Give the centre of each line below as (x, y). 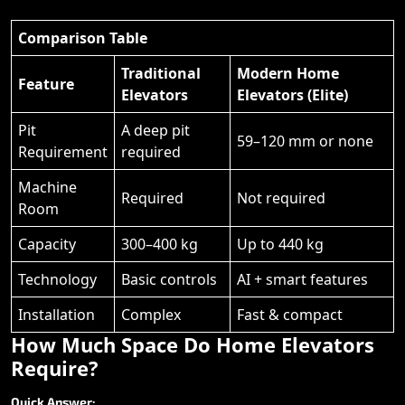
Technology (57, 279)
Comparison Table (83, 38)
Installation (57, 314)
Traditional (161, 73)
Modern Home (288, 73)
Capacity (47, 244)
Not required (281, 198)
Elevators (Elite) (292, 94)
